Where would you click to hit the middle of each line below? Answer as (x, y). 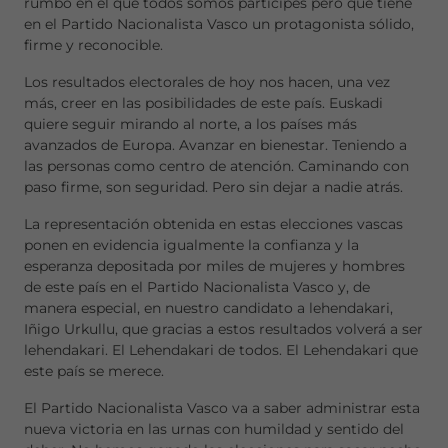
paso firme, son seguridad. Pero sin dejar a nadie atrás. (215, 187)
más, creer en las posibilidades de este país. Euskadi (203, 103)
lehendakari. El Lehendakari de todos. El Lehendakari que (221, 350)
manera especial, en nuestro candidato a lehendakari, (208, 308)
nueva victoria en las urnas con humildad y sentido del (214, 429)
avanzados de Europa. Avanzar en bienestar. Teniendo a (215, 145)
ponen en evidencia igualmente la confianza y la (191, 245)
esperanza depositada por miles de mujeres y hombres (214, 266)
